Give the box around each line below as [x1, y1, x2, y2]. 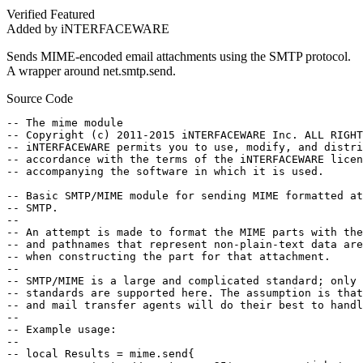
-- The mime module [6, 117, 123, 130]
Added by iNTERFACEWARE [6, 22, 169, 36]
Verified [6, 7, 47, 22]
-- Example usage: [6, 323, 117, 336]
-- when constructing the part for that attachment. [6, 250, 331, 263]
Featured [50, 7, 95, 22]
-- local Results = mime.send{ [6, 348, 194, 361]
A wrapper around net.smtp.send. [6, 64, 176, 79]
